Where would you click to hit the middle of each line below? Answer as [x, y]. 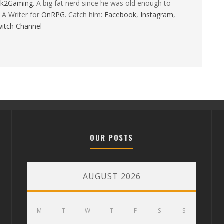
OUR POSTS [112, 137]
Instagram [157, 15]
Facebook [120, 15]
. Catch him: [85, 15]
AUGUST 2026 [112, 176]
